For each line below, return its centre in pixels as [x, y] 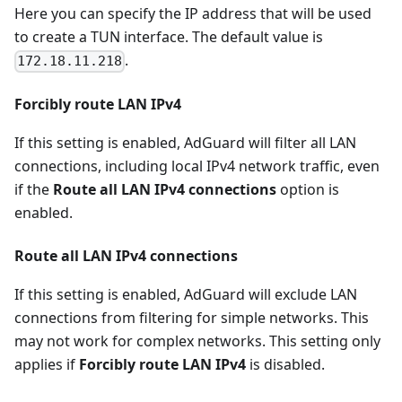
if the [34, 190]
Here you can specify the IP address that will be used [193, 14]
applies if [47, 365]
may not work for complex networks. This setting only [197, 341]
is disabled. [285, 365]
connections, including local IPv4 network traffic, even [197, 166]
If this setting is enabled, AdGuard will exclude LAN [186, 295]
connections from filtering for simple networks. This [192, 318]
